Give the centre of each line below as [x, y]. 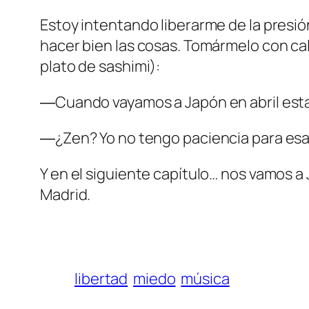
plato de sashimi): [100, 67]
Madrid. [66, 195]
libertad [101, 279]
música [205, 279]
